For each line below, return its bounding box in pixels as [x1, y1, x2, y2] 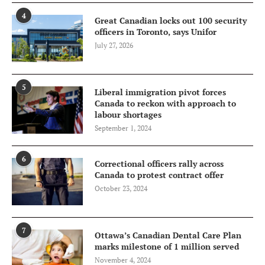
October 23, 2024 [95, 183, 147, 193]
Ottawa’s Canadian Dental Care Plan [95, 229, 241, 241]
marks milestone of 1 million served [95, 240, 239, 252]
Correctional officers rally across [95, 157, 224, 169]
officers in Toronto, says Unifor [95, 25, 216, 37]
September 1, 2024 [95, 123, 151, 132]
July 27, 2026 [95, 40, 133, 50]
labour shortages [95, 108, 161, 120]
